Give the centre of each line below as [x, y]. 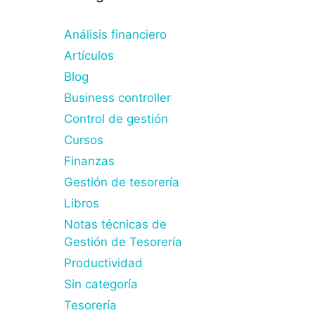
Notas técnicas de [115, 224]
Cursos [84, 140]
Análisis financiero [115, 34]
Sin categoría [101, 284]
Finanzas [89, 161]
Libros [82, 203]
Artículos [89, 56]
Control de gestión [116, 119]
